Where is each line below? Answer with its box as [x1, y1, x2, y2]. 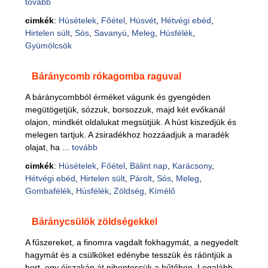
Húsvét [129, 16, 156, 25]
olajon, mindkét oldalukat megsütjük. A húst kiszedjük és [25, 117, 236, 127]
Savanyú [93, 28, 127, 38]
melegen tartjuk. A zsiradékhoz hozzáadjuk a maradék [25, 130, 229, 139]
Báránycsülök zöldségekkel [31, 217, 157, 227]
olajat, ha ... [25, 142, 72, 152]
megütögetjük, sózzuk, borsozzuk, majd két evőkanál [25, 105, 225, 114]
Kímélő [148, 186, 175, 196]
